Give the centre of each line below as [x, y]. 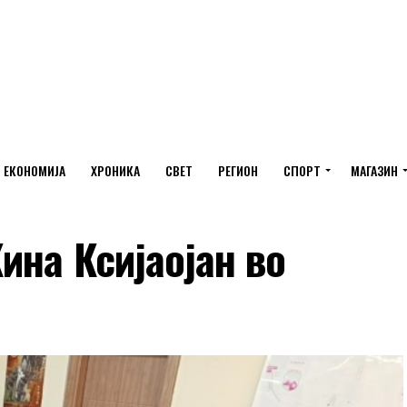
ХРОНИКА [115, 170]
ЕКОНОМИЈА [34, 170]
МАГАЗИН [374, 170]
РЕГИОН [238, 170]
